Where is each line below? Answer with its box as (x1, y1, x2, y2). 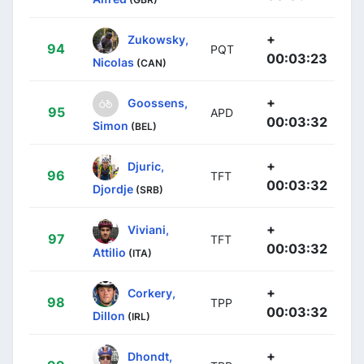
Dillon (93, 308, 125, 323)
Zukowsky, (128, 32, 188, 46)
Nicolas (93, 54, 134, 69)
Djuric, (128, 158, 164, 173)
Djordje (93, 181, 133, 196)
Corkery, (128, 285, 175, 300)
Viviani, (128, 222, 169, 236)
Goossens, (128, 95, 188, 110)
